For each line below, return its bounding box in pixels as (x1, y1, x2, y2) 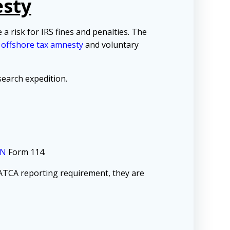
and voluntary (83, 39, 139, 51)
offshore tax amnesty (1, 39, 83, 51)
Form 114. (6, 146, 46, 158)
